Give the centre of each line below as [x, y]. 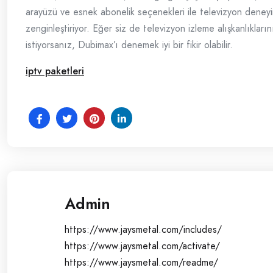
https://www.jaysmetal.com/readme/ [141, 262]
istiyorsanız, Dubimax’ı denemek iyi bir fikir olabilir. [129, 45]
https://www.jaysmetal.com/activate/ [142, 246]
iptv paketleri [55, 71]
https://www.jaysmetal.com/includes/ [143, 229]
